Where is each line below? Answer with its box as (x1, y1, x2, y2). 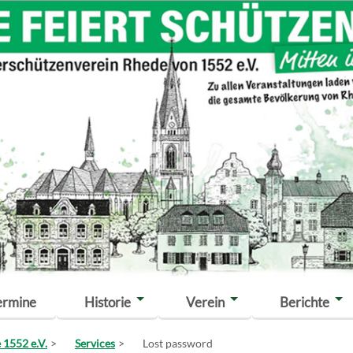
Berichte (280, 294, 330, 311)
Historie (84, 294, 132, 311)
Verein (186, 294, 225, 311)
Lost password (142, 336, 213, 350)
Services (74, 336, 115, 350)
